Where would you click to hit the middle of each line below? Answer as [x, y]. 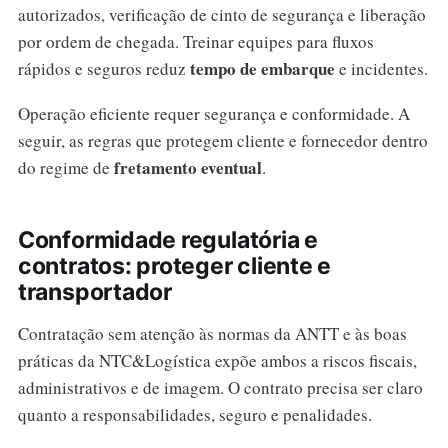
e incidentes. [381, 68]
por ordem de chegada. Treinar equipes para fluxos [195, 41]
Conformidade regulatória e [167, 239]
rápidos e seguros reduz [103, 68]
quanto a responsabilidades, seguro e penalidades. [194, 414]
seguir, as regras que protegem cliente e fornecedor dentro [222, 140]
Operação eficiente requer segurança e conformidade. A [213, 113]
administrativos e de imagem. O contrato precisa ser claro [220, 387]
